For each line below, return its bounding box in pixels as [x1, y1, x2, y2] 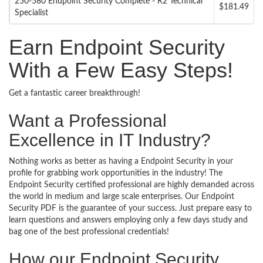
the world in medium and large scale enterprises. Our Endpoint [9, 193, 234, 201]
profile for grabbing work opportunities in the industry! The [9, 169, 222, 177]
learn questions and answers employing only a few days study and [9, 216, 248, 224]
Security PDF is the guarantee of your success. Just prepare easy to [9, 204, 252, 213]
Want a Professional [9, 111, 167, 130]
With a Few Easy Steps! [9, 58, 233, 82]
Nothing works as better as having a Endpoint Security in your [9, 157, 233, 166]
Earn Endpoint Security [9, 35, 225, 59]
